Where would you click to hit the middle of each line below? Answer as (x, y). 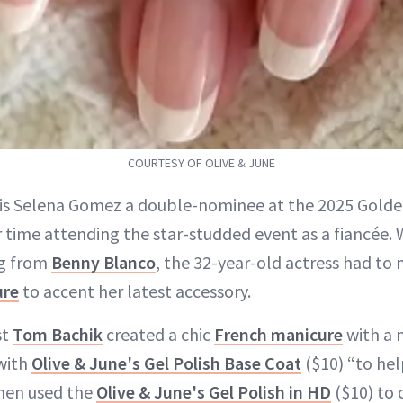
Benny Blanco (103, 262)
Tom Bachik (58, 334)
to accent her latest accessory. (135, 291)
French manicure (278, 334)
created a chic (158, 334)
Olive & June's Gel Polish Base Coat (166, 363)
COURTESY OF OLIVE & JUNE (201, 162)
